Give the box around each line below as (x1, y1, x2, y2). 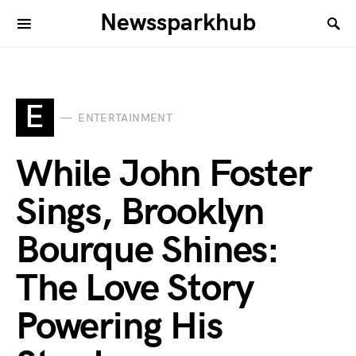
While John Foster (16, 152, 311, 197)
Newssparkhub (100, 9, 256, 37)
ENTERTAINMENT (78, 110, 172, 125)
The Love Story (16, 266, 254, 311)
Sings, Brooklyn (16, 190, 264, 235)
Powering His (16, 304, 222, 350)
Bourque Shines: (16, 228, 279, 273)
